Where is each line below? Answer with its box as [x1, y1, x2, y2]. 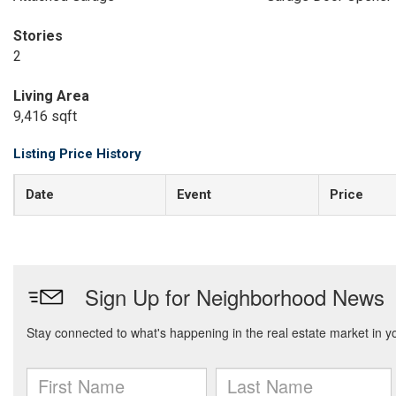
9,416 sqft [13, 108, 77, 125]
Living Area [13, 88, 89, 104]
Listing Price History [13, 146, 141, 162]
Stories [13, 27, 63, 44]
